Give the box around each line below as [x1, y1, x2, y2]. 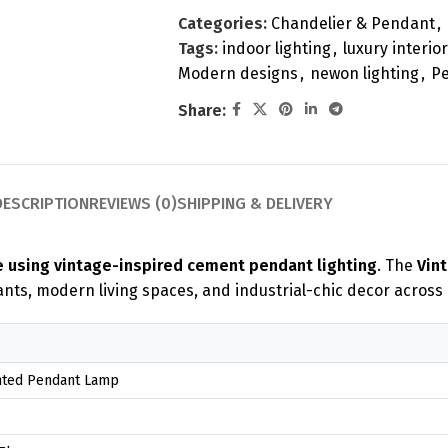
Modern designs [177, 64, 298, 83]
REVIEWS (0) [89, 194, 177, 213]
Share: [177, 100, 226, 120]
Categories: [177, 14, 267, 33]
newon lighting [309, 64, 419, 83]
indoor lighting [221, 39, 331, 58]
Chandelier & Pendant [270, 14, 435, 33]
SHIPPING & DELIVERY [177, 194, 333, 213]
